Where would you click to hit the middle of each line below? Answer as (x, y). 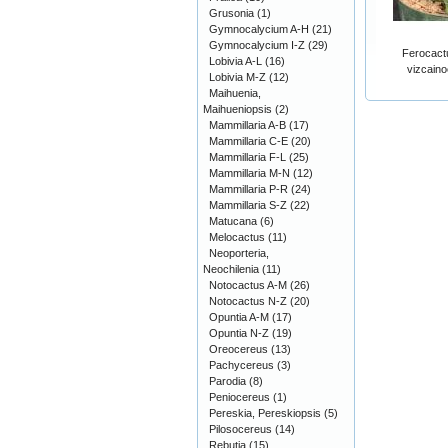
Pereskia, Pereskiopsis (265, 413)
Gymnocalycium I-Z (257, 45)
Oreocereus (238, 349)
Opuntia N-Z (239, 333)
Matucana (233, 221)
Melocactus (237, 237)
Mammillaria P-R (248, 189)
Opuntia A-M (239, 317)
